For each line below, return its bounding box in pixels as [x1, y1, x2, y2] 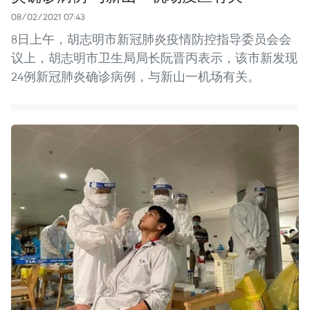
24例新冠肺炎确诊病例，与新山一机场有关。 [11, 68, 260, 84]
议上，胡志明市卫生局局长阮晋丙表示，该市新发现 [11, 49, 298, 66]
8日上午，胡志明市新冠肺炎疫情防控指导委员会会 [11, 30, 291, 47]
